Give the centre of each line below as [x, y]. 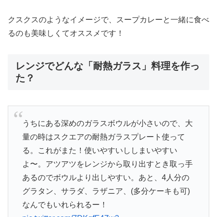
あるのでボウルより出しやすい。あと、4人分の [106, 178]
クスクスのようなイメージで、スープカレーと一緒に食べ [108, 19]
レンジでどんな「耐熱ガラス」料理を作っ [108, 66]
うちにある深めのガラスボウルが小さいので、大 [107, 124]
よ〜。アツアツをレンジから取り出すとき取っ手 [107, 164]
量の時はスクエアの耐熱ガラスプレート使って [103, 137]
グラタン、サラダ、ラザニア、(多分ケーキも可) [106, 191]
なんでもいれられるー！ [65, 205]
